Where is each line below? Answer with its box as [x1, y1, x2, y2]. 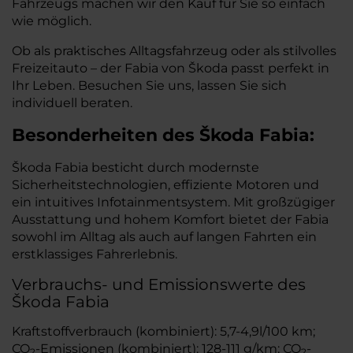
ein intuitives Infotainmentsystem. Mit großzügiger [12, 195, 335, 210]
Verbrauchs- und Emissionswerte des [12, 275, 306, 294]
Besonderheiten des [12, 124, 199, 146]
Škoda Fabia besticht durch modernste [12, 160, 259, 175]
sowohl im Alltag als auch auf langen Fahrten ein [12, 229, 317, 244]
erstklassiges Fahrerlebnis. [12, 247, 177, 262]
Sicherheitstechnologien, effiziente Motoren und [12, 177, 319, 192]
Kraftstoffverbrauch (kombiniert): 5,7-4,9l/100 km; [12, 324, 315, 339]
